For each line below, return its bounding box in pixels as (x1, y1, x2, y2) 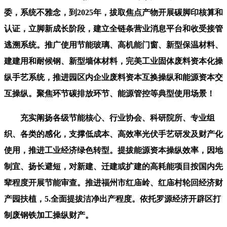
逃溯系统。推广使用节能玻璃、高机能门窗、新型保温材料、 (4, 40, 223, 49)
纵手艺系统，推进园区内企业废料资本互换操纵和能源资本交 (4, 72, 223, 82)
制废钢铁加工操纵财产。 (4, 210, 93, 219)
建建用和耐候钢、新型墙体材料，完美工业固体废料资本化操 (4, 56, 223, 65)
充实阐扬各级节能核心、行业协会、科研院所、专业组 (4, 113, 215, 122)
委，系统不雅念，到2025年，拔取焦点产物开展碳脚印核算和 (4, 8, 223, 17)
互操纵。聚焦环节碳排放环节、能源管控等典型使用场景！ (4, 89, 215, 98)
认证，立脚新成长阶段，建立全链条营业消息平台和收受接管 (4, 24, 223, 33)
